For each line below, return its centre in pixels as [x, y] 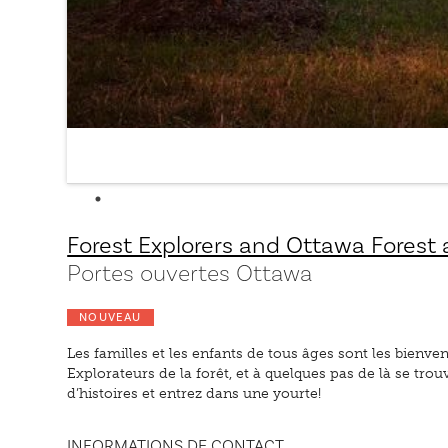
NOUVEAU [110, 317]
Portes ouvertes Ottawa [190, 273]
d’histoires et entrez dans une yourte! [194, 393]
